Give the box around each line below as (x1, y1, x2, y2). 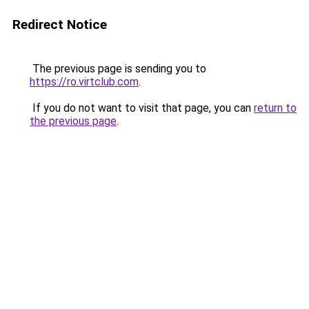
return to (254, 101, 297, 114)
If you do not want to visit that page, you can (30, 101, 254, 114)
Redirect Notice (12, 17, 107, 32)
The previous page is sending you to (30, 62, 206, 75)
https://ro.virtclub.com (30, 75, 139, 88)
